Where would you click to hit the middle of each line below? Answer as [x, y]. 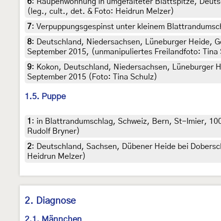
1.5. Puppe [45, 97]
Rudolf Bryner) [54, 131]
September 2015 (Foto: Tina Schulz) [92, 77]
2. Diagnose [50, 201]
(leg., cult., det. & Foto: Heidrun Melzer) [101, 12]
